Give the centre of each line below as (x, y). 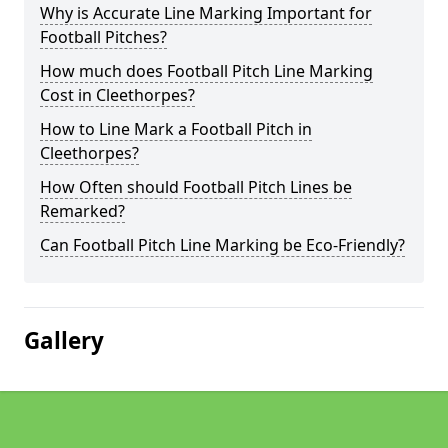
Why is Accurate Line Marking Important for (206, 13)
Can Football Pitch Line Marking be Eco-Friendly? (222, 245)
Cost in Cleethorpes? (117, 95)
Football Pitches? (103, 37)
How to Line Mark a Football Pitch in (176, 129)
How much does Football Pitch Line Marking (206, 71)
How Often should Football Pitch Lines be (196, 187)
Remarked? (82, 211)
